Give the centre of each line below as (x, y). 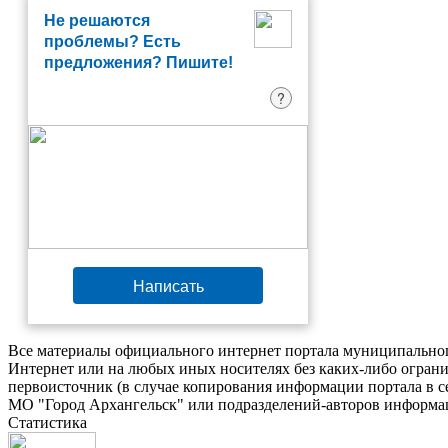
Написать (168, 285)
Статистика (47, 422)
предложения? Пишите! (138, 62)
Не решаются (97, 20)
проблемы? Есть (112, 41)
